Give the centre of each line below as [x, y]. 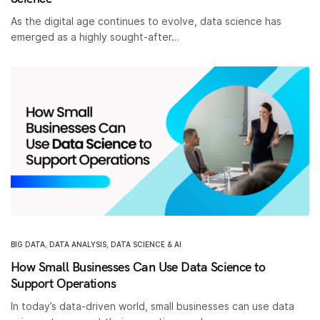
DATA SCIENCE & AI [146, 244]
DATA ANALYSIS [78, 244]
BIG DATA [28, 244]
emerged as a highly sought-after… [95, 36]
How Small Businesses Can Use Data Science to [138, 266]
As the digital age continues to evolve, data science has [146, 21]
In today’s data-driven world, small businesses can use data [153, 306]
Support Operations [64, 283]
